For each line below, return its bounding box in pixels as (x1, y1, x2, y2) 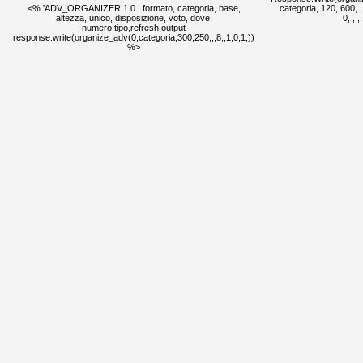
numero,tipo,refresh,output (82, 23, 186, 32)
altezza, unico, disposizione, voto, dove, (55, 13, 212, 23)
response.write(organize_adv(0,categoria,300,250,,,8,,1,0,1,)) (13, 32, 254, 42)
